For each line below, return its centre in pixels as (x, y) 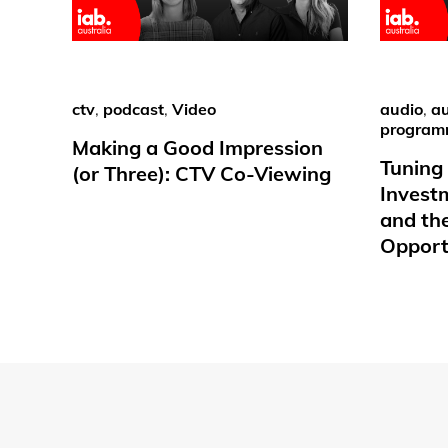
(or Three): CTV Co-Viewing (201, 173)
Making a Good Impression (197, 147)
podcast (133, 108)
